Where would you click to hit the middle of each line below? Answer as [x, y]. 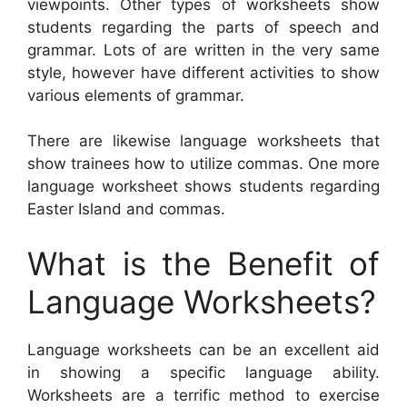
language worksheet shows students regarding [203, 186]
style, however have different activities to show [203, 72]
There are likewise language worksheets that [203, 141]
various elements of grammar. [136, 95]
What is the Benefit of [203, 263]
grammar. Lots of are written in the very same [203, 50]
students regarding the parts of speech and [203, 27]
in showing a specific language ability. [203, 372]
